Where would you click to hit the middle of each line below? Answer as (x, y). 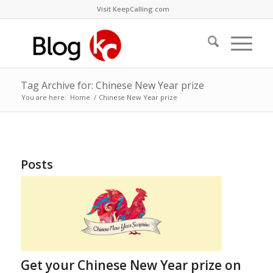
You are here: (44, 97)
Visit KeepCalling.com (133, 9)
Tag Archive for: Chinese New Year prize (112, 85)
